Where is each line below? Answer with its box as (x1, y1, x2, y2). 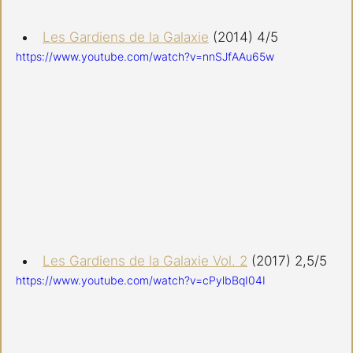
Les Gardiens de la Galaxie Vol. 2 (43, 252, 247, 269)
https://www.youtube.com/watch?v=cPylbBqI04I (16, 273, 266, 287)
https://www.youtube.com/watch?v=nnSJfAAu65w (16, 50, 274, 64)
